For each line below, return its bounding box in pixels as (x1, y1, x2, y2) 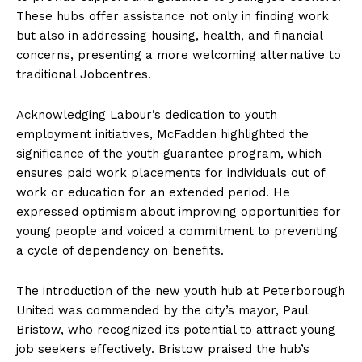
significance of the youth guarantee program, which (16, 146, 322, 162)
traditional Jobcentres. (16, 67, 151, 82)
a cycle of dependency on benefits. (16, 243, 224, 259)
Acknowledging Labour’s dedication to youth (16, 107, 277, 123)
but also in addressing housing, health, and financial (16, 28, 322, 44)
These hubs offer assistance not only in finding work (16, 9, 329, 24)
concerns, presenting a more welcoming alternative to (16, 48, 341, 63)
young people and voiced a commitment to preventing (16, 224, 338, 239)
